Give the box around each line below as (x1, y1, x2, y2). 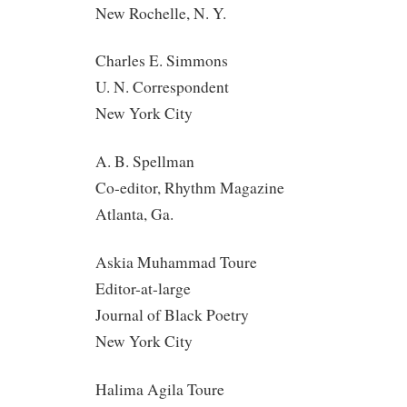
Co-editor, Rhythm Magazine (95, 177, 284, 199)
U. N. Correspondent (95, 76, 229, 98)
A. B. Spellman (95, 151, 194, 173)
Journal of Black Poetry (95, 303, 249, 325)
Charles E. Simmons (95, 50, 228, 72)
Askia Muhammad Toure (95, 251, 257, 273)
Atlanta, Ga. (95, 203, 174, 225)
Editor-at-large (95, 277, 191, 299)
